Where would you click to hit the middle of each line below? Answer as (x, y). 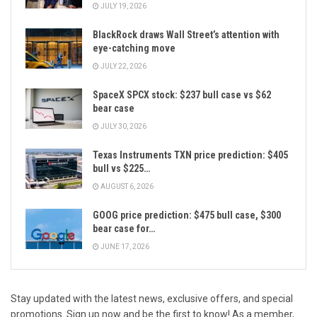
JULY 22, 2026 (123, 67)
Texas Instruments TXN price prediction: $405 (190, 155)
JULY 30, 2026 (123, 127)
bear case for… (124, 229)
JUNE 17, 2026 (124, 247)
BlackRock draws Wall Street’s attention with (186, 35)
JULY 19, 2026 (123, 6)
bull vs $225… (121, 169)
